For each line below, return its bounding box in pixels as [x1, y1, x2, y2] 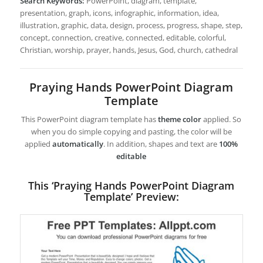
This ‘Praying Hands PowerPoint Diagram [28, 178, 235, 193]
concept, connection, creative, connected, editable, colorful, [19, 32, 226, 43]
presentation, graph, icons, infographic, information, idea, [19, 8, 219, 19]
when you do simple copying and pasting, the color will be [31, 126, 232, 137]
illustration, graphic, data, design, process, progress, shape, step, [19, 20, 242, 31]
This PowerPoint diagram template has [21, 114, 159, 125]
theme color [158, 114, 202, 125]
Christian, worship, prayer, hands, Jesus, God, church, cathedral [19, 45, 238, 56]
